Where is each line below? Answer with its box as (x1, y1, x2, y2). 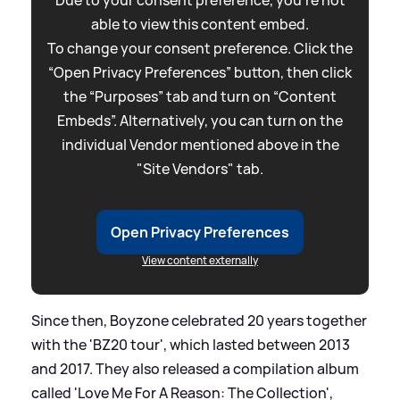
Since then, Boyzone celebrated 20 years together (31, 311, 367, 331)
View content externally (142, 253, 258, 269)
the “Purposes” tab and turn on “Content (63, 87, 337, 107)
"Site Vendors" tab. (137, 159, 263, 179)
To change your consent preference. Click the (47, 38, 353, 59)
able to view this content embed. (91, 14, 309, 35)
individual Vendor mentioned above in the (61, 135, 339, 155)
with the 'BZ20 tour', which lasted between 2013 (31, 335, 350, 355)
